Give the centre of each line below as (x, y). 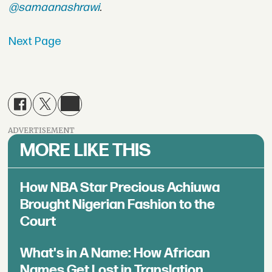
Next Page (35, 42)
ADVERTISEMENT (42, 131)
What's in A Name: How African (115, 253)
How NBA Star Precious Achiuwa (120, 188)
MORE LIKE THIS (86, 151)
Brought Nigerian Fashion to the (118, 205)
